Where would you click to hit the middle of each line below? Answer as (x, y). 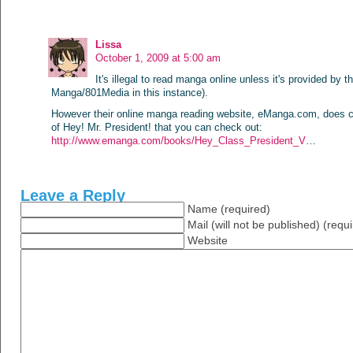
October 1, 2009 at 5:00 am (158, 58)
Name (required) (229, 209)
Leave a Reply (73, 195)
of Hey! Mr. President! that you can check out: (157, 127)
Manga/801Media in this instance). (130, 92)
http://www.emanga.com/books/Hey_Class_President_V (178, 140)
